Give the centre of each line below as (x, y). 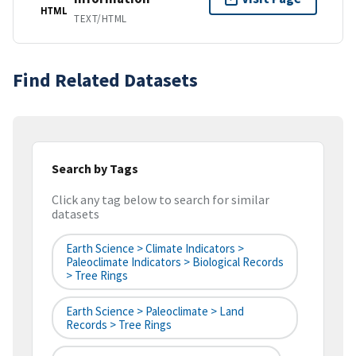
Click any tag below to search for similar (161, 200)
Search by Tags (95, 168)
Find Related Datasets (105, 79)
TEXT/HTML (101, 18)
